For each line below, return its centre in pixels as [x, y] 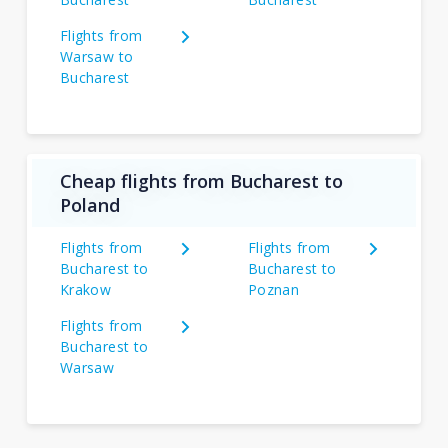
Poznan [273, 289]
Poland [89, 205]
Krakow [85, 289]
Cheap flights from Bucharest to [201, 181]
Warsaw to [96, 56]
